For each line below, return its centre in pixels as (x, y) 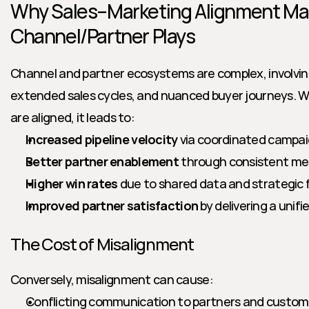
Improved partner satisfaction (112, 206)
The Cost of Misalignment (102, 244)
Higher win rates (72, 183)
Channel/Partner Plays (103, 36)
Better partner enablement (102, 161)
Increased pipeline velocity (102, 139)
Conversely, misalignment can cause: (112, 279)
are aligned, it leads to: (72, 117)
